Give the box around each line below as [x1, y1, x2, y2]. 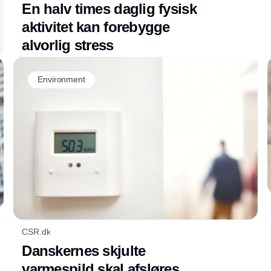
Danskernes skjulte [22, 242, 146, 259]
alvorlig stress [22, 36, 114, 53]
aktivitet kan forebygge [22, 18, 170, 35]
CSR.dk [22, 226, 51, 237]
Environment [38, 74, 85, 84]
